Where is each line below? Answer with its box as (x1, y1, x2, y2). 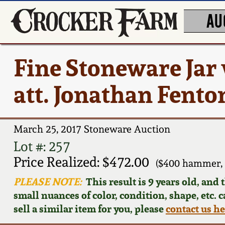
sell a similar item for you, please (13, 201, 166, 215)
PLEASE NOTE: (13, 174, 82, 188)
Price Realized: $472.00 (13, 154, 149, 170)
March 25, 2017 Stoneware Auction (13, 123, 170, 136)
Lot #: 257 (13, 138, 70, 154)
